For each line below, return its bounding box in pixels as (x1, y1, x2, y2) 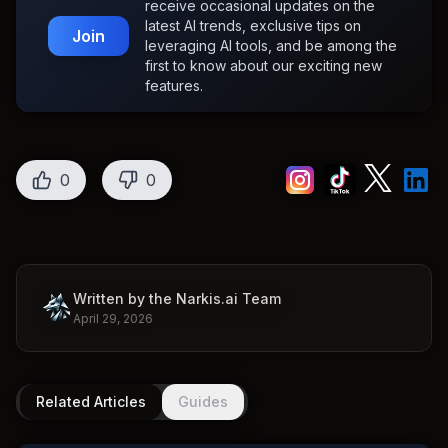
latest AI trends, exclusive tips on (145, 17, 361, 34)
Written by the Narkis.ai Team (73, 290, 281, 307)
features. (145, 77, 203, 94)
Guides (178, 393, 228, 410)
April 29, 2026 (73, 311, 153, 326)
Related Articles (36, 393, 146, 410)
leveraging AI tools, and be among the (145, 37, 397, 54)
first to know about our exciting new (145, 57, 382, 74)
